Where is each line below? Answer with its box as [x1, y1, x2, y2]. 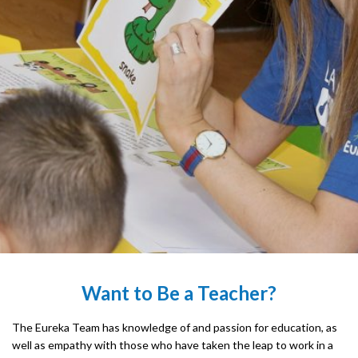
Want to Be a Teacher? [82, 281, 276, 304]
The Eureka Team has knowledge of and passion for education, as [12, 320, 337, 334]
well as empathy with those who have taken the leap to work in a [12, 338, 333, 352]
